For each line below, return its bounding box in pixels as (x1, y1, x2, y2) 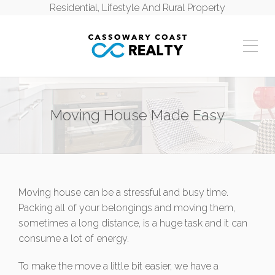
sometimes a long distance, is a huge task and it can (18, 217, 247, 229)
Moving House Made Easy (50, 106, 225, 124)
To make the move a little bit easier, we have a (18, 260, 219, 272)
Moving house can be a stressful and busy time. (18, 187, 228, 198)
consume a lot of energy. (18, 233, 129, 244)
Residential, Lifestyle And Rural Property (50, 2, 225, 14)
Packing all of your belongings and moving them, (18, 202, 235, 214)
